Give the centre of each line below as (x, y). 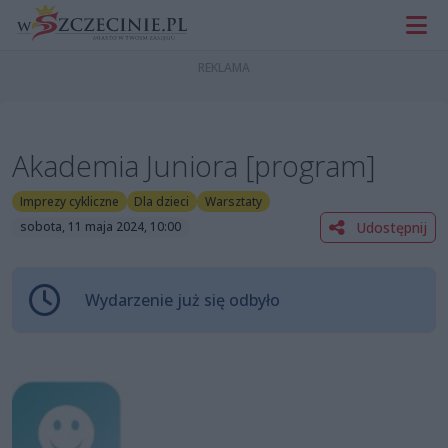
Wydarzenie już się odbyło (182, 299)
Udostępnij (389, 227)
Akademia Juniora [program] (194, 166)
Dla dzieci (162, 201)
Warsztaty (233, 201)
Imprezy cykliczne (69, 201)
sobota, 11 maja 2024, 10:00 (100, 227)
